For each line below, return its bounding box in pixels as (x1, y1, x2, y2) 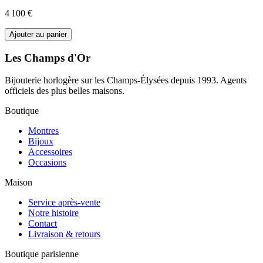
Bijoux (28, 136, 53, 147)
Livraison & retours (28, 229, 100, 240)
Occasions (28, 157, 66, 168)
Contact (28, 218, 57, 229)
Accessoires (28, 147, 72, 157)
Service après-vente (28, 197, 100, 208)
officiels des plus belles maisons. (5, 86, 124, 96)
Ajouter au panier (9, 29, 67, 39)
